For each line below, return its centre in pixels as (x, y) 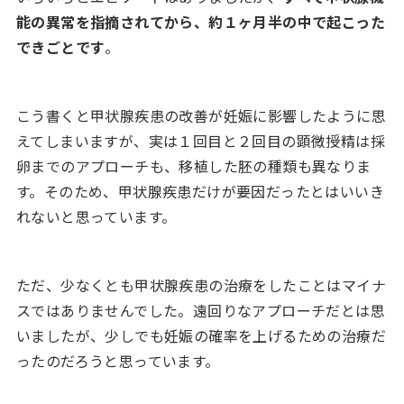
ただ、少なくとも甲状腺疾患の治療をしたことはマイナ (201, 285)
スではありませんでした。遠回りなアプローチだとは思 (200, 310)
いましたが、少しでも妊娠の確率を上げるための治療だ (201, 335)
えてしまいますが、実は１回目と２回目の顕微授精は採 (200, 140)
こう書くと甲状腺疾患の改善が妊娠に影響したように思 (201, 115)
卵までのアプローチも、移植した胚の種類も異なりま (193, 165)
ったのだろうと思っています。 (118, 360)
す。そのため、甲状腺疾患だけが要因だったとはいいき (200, 191)
